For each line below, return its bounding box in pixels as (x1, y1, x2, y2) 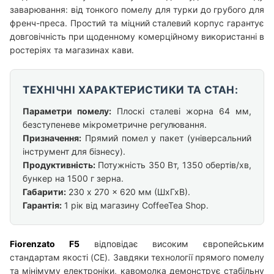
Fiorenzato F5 (10, 238, 80, 249)
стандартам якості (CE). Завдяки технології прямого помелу (10, 251, 264, 262)
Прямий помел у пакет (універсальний (81, 132, 251, 143)
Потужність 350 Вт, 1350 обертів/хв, (95, 159, 251, 170)
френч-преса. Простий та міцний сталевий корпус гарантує (10, 17, 264, 28)
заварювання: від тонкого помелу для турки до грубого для (10, 4, 264, 15)
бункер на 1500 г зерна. (23, 172, 124, 183)
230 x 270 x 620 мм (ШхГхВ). (66, 186, 190, 197)
